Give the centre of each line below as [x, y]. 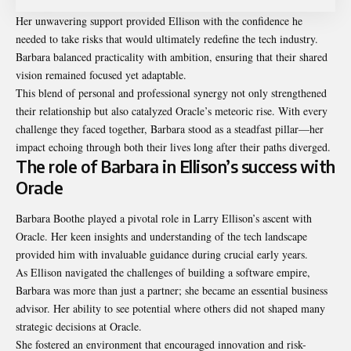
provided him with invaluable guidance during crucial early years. [162, 255]
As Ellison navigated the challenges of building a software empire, [163, 273]
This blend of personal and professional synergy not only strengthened [171, 92]
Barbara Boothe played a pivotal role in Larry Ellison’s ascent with [164, 219]
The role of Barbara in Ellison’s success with [175, 166]
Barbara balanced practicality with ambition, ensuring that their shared [172, 56]
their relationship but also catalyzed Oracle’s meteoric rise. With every [172, 110]
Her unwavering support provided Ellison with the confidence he [159, 20]
